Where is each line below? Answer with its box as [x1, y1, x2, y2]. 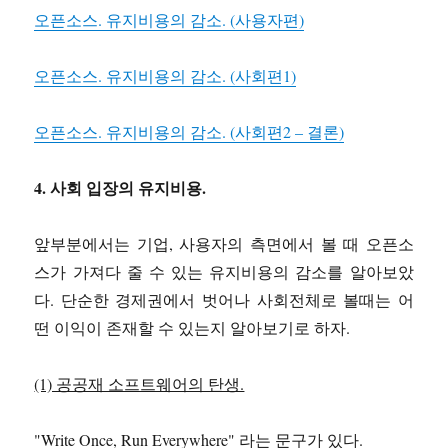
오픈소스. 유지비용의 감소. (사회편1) [34, 65, 297, 87]
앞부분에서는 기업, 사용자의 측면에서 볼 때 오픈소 [34, 233, 414, 255]
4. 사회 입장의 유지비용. [34, 176, 207, 200]
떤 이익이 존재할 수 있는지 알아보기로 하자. [34, 317, 351, 339]
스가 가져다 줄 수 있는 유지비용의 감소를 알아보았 [34, 261, 414, 283]
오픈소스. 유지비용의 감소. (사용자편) [34, 9, 305, 31]
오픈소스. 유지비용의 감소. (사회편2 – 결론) [34, 121, 345, 143]
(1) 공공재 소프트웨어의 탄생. [34, 373, 245, 395]
